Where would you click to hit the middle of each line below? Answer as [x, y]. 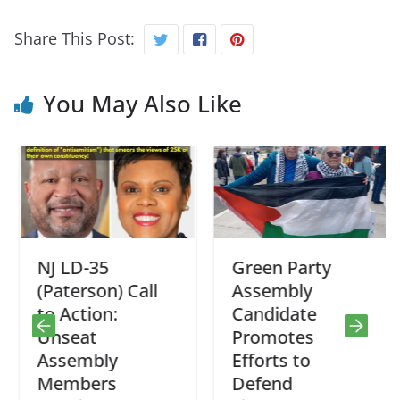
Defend [257, 383]
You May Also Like [142, 103]
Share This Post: [75, 38]
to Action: [72, 313]
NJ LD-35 [68, 267]
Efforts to [266, 360]
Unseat [62, 337]
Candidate [269, 313]
